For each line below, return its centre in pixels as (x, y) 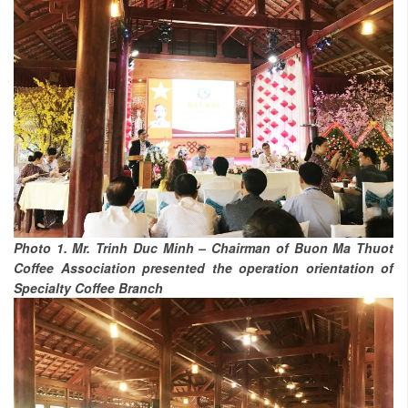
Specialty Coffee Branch (88, 287)
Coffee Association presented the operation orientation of (204, 267)
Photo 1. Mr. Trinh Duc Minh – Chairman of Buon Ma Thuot (204, 247)
